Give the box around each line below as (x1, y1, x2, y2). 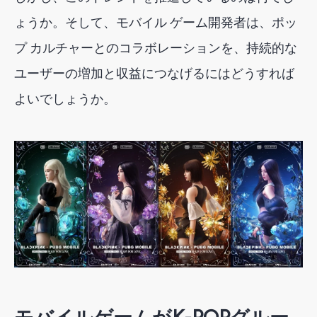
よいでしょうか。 (14, 91, 116, 107)
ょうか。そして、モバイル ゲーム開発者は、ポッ (14, 14, 297, 30)
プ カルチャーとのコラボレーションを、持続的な (14, 40, 297, 56)
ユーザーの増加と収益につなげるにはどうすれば (14, 65, 294, 81)
